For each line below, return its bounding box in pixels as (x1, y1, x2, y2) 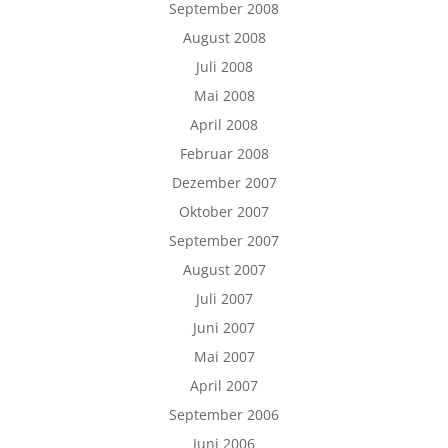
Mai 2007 (193, 347, 255, 367)
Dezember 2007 (171, 173, 277, 193)
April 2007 (190, 376, 258, 396)
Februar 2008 (179, 144, 269, 164)
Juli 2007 (195, 289, 253, 309)
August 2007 (182, 260, 266, 280)
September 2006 (169, 405, 279, 425)
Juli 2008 (195, 57, 253, 77)
